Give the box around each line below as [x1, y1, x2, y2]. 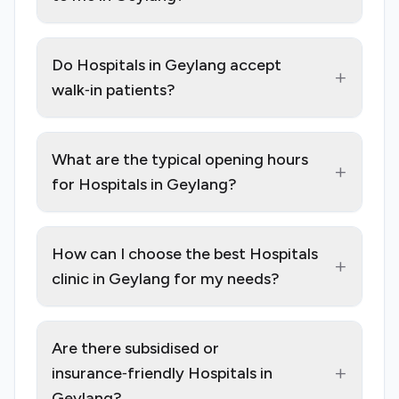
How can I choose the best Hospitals [52, 244, 318, 265]
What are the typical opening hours [52, 150, 308, 170]
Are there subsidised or [52, 338, 219, 359]
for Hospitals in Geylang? [52, 175, 237, 195]
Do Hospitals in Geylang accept [52, 55, 281, 76]
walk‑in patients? [52, 80, 175, 101]
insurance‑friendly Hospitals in [52, 363, 273, 384]
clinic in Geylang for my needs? [52, 269, 280, 289]
